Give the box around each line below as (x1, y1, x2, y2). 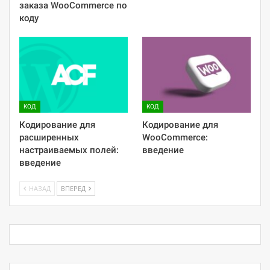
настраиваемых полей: (19, 145, 119, 156)
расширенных (19, 132, 79, 143)
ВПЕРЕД (61, 184, 87, 193)
